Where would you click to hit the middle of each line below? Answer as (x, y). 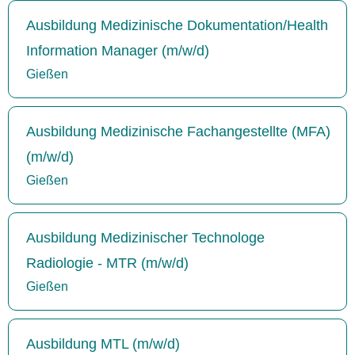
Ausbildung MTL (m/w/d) (103, 344)
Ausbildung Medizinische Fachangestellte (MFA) (178, 131)
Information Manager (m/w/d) (118, 50)
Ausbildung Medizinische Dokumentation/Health (177, 25)
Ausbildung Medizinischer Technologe (145, 237)
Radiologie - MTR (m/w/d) (107, 263)
